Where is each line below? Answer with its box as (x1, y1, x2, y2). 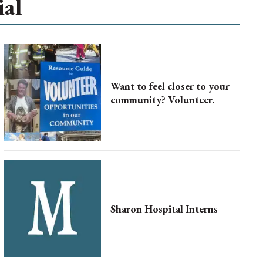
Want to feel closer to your (110, 79, 230, 93)
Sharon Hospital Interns (110, 202, 218, 215)
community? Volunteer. (110, 92, 214, 106)
